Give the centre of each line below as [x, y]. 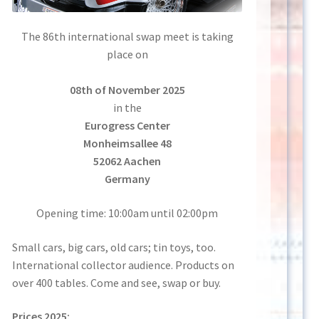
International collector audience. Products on [124, 265]
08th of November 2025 [127, 90]
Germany [127, 179]
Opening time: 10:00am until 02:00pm [127, 213]
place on [127, 54]
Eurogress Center [127, 126]
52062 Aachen [127, 161]
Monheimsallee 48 [127, 143]
